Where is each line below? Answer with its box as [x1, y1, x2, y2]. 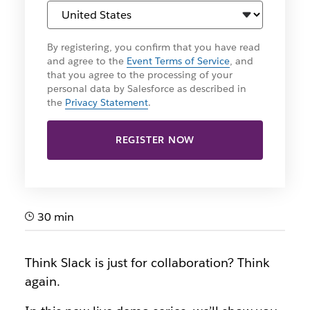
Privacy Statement [64, 96, 148, 109]
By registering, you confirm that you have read [46, 41, 260, 53]
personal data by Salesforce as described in [46, 82, 246, 95]
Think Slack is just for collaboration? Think [24, 255, 270, 271]
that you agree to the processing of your [46, 69, 232, 81]
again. [24, 273, 60, 289]
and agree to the [46, 55, 127, 67]
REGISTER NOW [115, 134, 195, 146]
